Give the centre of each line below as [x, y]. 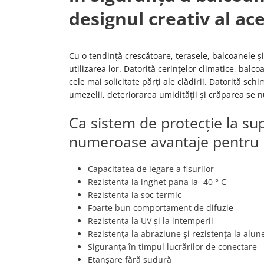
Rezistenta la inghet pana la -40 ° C [157, 182]
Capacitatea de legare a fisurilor [151, 169]
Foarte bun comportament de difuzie [161, 208]
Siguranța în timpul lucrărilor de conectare [172, 247]
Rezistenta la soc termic [135, 195]
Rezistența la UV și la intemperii [151, 221]
